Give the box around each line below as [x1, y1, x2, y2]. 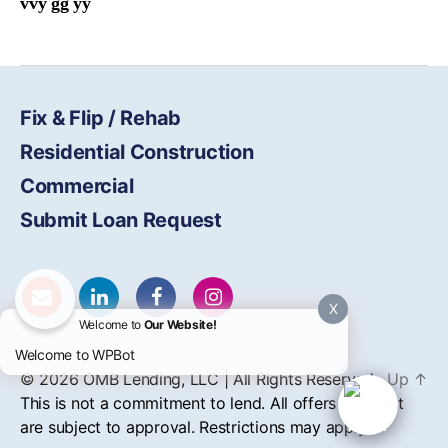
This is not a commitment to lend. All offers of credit [20, 393, 404, 413]
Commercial [20, 174, 134, 198]
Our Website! [143, 317, 217, 332]
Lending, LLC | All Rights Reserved [118, 369, 374, 389]
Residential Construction [20, 140, 254, 164]
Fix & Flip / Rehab [20, 106, 182, 130]
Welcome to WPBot [15, 346, 135, 363]
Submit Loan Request [20, 208, 222, 232]
